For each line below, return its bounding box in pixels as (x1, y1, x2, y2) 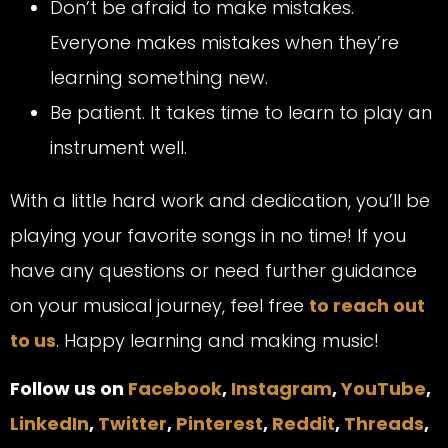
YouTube (341, 375, 426, 401)
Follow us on (10, 375, 128, 401)
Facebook (128, 375, 222, 401)
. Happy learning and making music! (56, 328, 379, 354)
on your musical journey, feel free (10, 293, 309, 319)
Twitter (98, 410, 167, 436)
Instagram (231, 375, 332, 401)
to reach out (309, 293, 425, 319)
